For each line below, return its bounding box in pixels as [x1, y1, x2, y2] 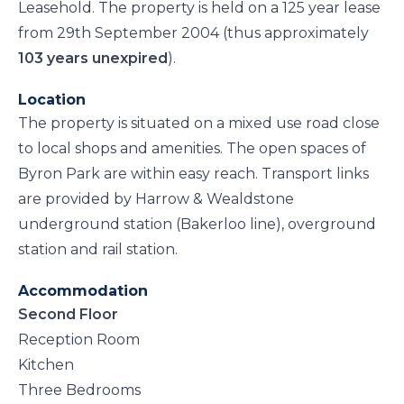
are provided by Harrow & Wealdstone [18, 190, 294, 207]
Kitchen [18, 356, 74, 373]
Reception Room [18, 331, 140, 348]
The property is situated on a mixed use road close [18, 115, 380, 132]
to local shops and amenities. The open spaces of [18, 140, 366, 157]
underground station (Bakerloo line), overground [18, 216, 376, 233]
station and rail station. [18, 241, 178, 258]
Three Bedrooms [18, 381, 141, 399]
